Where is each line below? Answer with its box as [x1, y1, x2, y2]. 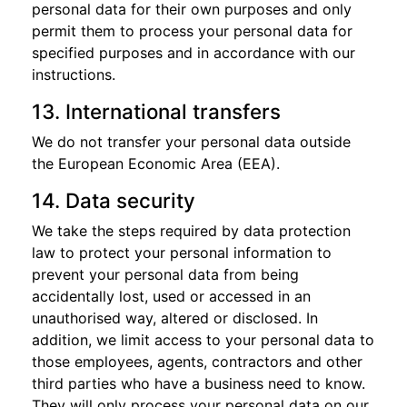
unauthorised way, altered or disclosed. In [32, 309, 318, 327]
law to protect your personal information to [32, 243, 332, 262]
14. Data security [32, 188, 195, 213]
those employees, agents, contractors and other [32, 352, 362, 371]
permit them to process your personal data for [32, 22, 352, 40]
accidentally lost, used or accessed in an [32, 287, 311, 305]
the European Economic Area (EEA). [32, 154, 280, 173]
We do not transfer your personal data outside [32, 133, 351, 151]
